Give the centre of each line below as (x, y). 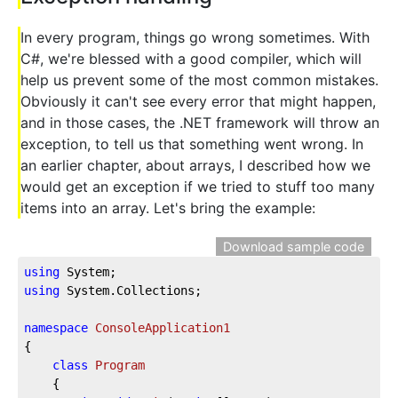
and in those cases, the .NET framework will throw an (200, 122)
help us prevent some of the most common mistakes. (199, 80)
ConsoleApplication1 (163, 327)
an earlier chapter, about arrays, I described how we (195, 165)
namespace (56, 327)
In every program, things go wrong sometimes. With (195, 37)
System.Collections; (131, 290)
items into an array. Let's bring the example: (168, 207)
